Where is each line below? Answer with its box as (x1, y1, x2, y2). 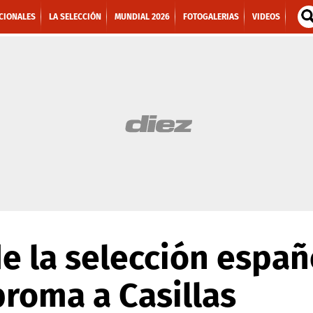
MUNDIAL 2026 (115, 12, 170, 22)
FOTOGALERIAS (183, 12, 239, 22)
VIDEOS (252, 12, 280, 22)
